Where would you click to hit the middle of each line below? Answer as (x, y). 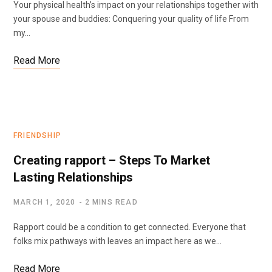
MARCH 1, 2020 (45, 202)
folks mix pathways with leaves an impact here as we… (117, 241)
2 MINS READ (111, 202)
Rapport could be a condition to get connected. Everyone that (130, 227)
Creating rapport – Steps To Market (112, 160)
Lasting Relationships (73, 177)
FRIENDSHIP (37, 135)
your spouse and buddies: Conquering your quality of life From (131, 19)
